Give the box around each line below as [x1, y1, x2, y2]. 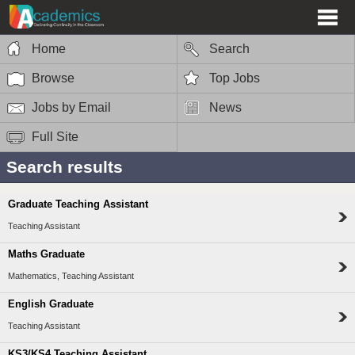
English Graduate [8, 298, 94, 311]
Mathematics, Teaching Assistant [8, 271, 134, 281]
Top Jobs [209, 71, 260, 85]
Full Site [32, 129, 78, 143]
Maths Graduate [8, 248, 85, 261]
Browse [32, 71, 74, 85]
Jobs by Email [32, 100, 111, 114]
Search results [6, 157, 123, 176]
